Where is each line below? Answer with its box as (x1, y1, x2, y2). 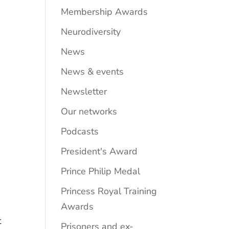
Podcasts (61, 125, 99, 138)
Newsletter (61, 85, 107, 98)
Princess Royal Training (61, 185, 157, 197)
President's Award (61, 145, 138, 157)
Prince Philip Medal (61, 165, 141, 177)
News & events (61, 65, 124, 78)
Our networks (61, 105, 118, 118)
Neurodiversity (61, 25, 121, 38)
